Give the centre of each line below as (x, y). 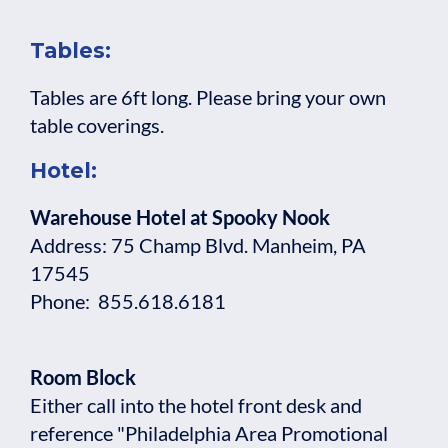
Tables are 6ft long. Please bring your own (208, 97)
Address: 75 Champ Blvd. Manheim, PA (198, 245)
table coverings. (101, 125)
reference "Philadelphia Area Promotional (209, 433)
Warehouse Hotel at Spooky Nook (180, 217)
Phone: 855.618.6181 (128, 301)
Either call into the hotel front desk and (196, 405)
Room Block (83, 377)
